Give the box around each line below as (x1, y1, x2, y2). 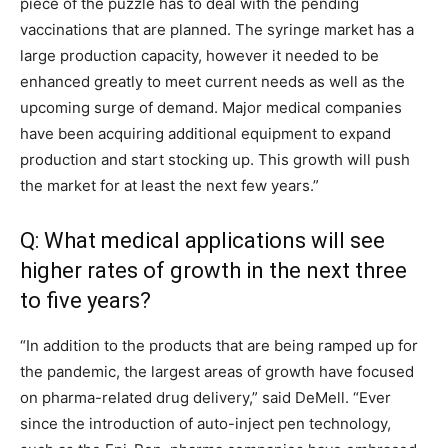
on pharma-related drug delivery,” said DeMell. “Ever (20, 388, 391, 407)
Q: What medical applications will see (20, 228, 385, 253)
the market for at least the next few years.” (20, 176, 319, 195)
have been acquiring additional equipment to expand (20, 124, 391, 143)
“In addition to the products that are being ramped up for (20, 336, 418, 355)
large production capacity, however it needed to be (20, 46, 379, 65)
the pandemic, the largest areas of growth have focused (20, 362, 414, 381)
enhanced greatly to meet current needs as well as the (20, 72, 405, 91)
